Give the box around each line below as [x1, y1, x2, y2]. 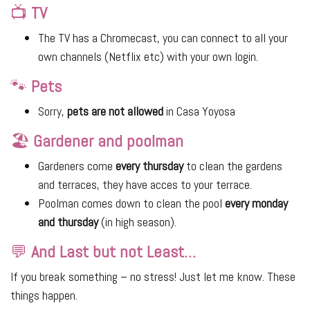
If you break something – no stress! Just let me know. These [10, 268, 295, 285]
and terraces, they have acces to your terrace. [38, 176, 252, 193]
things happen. [10, 287, 77, 304]
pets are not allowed [67, 103, 163, 120]
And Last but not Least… [31, 241, 196, 263]
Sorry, [38, 103, 67, 120]
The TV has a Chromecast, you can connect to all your [38, 30, 288, 46]
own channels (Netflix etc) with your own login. [38, 48, 258, 65]
